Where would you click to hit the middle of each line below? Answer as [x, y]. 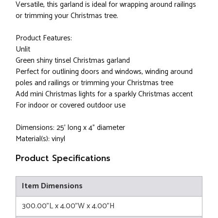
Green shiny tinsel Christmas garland [73, 61]
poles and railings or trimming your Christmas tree [94, 83]
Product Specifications [63, 158]
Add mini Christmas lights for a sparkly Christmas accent [104, 94]
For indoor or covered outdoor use [71, 106]
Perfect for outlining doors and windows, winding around [104, 72]
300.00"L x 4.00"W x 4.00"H [68, 206]
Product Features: [44, 38]
